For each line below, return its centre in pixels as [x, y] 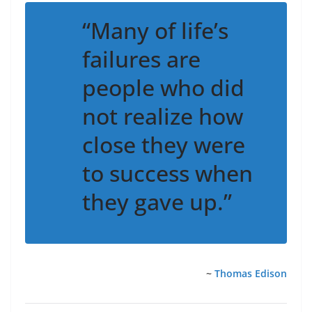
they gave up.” [157, 201]
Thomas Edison [251, 273]
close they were [164, 144]
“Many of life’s [155, 30]
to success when [167, 173]
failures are [141, 58]
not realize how [163, 116]
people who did [163, 87]
